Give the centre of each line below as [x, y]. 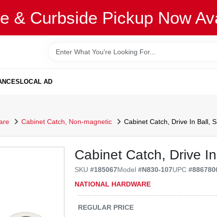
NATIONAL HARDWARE [113, 184]
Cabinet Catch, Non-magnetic [66, 121]
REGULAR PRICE [106, 207]
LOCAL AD [36, 81]
